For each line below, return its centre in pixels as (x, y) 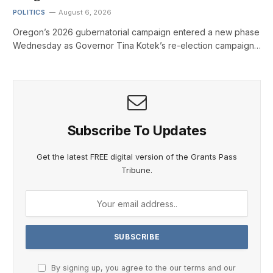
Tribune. (137, 170)
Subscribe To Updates (137, 131)
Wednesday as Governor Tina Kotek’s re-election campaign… (137, 46)
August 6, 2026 (85, 12)
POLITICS (29, 12)
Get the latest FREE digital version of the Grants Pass (137, 157)
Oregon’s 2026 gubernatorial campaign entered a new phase (136, 32)
